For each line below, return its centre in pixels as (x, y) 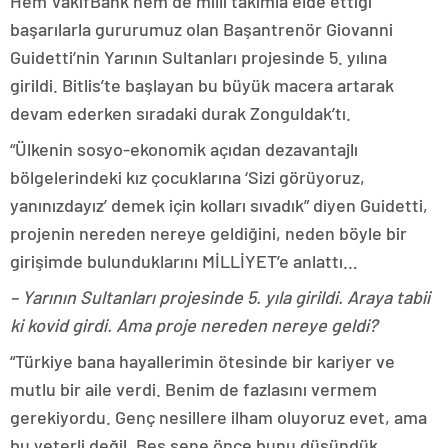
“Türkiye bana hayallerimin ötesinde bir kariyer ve (202, 361)
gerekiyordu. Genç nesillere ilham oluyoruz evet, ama (218, 417)
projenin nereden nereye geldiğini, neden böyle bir (208, 233)
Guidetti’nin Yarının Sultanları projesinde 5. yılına (198, 57)
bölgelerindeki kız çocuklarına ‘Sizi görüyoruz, (187, 177)
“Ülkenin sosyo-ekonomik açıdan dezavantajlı (184, 149)
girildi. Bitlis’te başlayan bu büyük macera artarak (202, 85)
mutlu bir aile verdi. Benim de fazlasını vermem (193, 389)
